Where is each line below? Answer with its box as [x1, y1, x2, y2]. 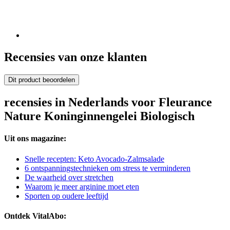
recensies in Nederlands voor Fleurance [4, 95, 212, 109]
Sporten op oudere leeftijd [25, 191, 108, 200]
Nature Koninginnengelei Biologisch [4, 109, 195, 123]
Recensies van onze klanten [4, 50, 147, 64]
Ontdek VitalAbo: [4, 211, 66, 220]
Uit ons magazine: [4, 134, 66, 143]
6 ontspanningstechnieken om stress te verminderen [25, 163, 190, 172]
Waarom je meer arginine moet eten [25, 182, 139, 191]
